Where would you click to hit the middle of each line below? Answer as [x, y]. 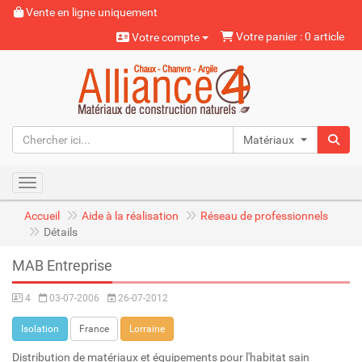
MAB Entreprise [62, 265]
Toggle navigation [71, 184]
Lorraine [147, 329]
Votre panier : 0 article [289, 36]
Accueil [42, 216]
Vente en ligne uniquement [90, 12]
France [94, 329]
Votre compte [166, 37]
